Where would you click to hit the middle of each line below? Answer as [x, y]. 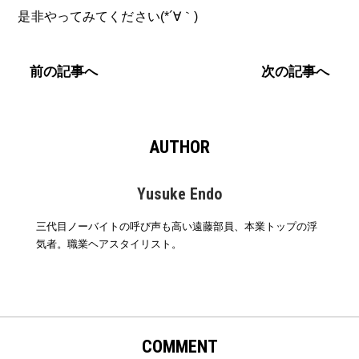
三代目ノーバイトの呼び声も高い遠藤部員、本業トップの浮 [176, 226]
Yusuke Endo [179, 194]
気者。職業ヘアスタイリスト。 [109, 244]
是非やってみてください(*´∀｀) [108, 16]
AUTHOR [179, 147]
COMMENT [179, 346]
